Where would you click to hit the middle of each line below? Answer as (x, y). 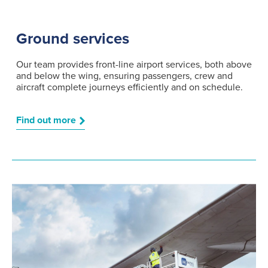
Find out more (46, 121)
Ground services (73, 39)
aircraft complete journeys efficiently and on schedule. (130, 88)
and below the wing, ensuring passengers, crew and (124, 76)
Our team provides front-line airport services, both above (134, 65)
